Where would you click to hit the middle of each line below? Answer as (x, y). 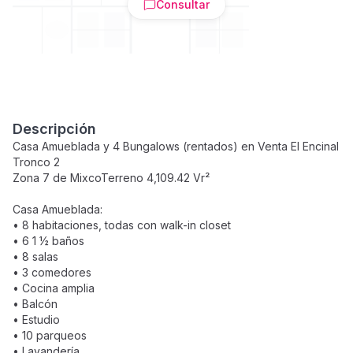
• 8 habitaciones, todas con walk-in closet (122, 225)
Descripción (54, 129)
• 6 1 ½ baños (48, 241)
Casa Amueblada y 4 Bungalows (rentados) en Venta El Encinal (176, 146)
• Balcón (35, 304)
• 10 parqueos (50, 335)
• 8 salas (35, 256)
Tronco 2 (36, 162)
